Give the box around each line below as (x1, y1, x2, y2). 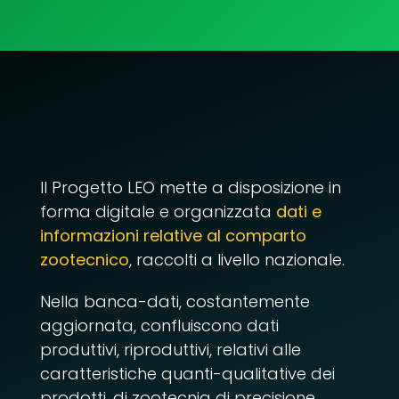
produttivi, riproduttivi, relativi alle (39, 338, 301, 362)
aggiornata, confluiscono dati (39, 314, 279, 338)
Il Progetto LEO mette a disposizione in (39, 176, 341, 199)
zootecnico (39, 248, 129, 272)
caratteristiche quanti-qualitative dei (39, 362, 335, 386)
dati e (275, 200, 322, 224)
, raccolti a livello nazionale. (128, 248, 345, 272)
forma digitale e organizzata (39, 200, 276, 224)
